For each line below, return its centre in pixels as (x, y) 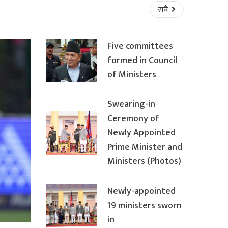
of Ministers (132, 75)
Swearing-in (131, 105)
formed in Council (142, 60)
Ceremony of (133, 119)
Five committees (140, 46)
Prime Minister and (145, 147)
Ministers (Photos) (144, 162)
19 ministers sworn (145, 205)
